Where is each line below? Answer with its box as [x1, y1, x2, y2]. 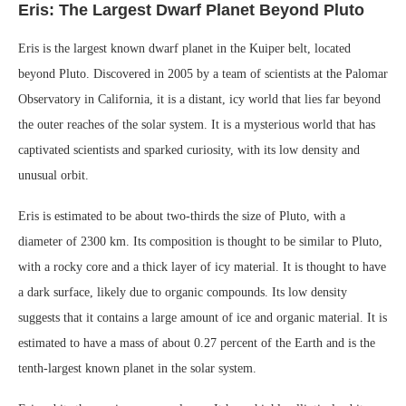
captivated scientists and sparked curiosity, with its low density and [18, 142, 360, 157]
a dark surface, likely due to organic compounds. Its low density [18, 285, 347, 299]
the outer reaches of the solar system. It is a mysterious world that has [18, 117, 375, 131]
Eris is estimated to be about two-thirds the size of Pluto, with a [18, 208, 345, 223]
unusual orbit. [18, 168, 89, 182]
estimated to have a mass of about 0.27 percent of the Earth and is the [18, 335, 375, 350]
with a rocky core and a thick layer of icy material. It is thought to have [18, 259, 386, 274]
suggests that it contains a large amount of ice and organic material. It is [18, 310, 387, 324]
